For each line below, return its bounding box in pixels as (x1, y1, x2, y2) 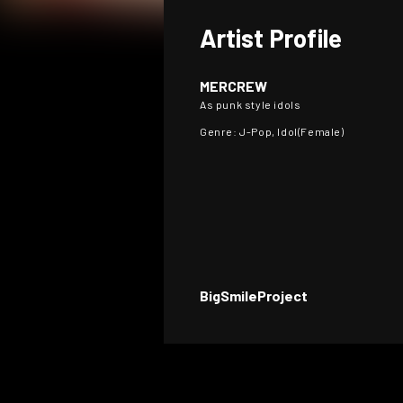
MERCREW (200, 77, 267, 94)
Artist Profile (200, 22, 342, 53)
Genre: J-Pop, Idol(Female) (200, 125, 345, 138)
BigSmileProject (200, 287, 308, 304)
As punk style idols (200, 98, 301, 111)
